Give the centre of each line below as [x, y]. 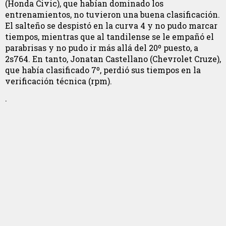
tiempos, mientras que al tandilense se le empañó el [109, 37]
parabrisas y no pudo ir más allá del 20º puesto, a [102, 48]
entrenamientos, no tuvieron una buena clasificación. [112, 15]
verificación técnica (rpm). [59, 81]
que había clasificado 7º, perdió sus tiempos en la [103, 70]
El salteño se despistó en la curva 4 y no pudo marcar [111, 26]
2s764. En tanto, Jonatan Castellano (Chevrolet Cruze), [113, 59]
